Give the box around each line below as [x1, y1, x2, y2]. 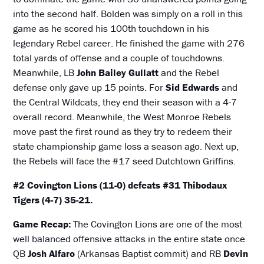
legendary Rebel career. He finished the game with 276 [13, 37, 245, 50]
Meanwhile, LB [13, 66, 77, 80]
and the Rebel [159, 66, 220, 80]
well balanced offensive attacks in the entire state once [13, 232, 246, 246]
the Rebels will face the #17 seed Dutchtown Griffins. [13, 154, 236, 168]
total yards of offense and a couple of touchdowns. [13, 51, 225, 65]
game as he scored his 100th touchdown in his [13, 22, 210, 35]
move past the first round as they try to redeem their [13, 125, 233, 138]
